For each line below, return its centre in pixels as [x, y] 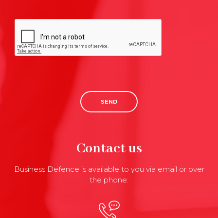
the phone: [109, 180]
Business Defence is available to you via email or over [109, 169]
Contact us [109, 149]
